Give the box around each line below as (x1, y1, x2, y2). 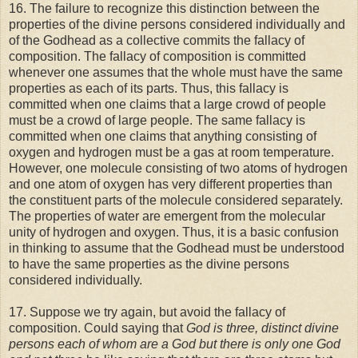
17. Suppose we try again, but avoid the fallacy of (9, 305, 285, 320)
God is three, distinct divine (186, 321, 339, 336)
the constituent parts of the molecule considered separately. (9, 193, 343, 208)
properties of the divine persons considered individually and (9, 18, 345, 32)
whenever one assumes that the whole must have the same (9, 66, 343, 80)
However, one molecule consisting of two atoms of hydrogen (9, 161, 348, 176)
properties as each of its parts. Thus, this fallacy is (9, 82, 288, 96)
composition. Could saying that (9, 321, 186, 336)
